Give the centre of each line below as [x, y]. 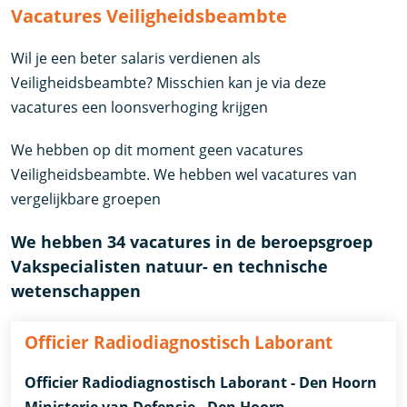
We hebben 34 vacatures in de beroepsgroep [192, 242]
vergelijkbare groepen [86, 199]
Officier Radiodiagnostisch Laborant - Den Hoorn [201, 383]
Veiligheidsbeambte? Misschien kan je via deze [169, 83]
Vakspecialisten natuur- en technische [170, 267]
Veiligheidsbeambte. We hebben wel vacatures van [184, 175]
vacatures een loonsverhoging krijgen [140, 108]
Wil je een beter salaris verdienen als [136, 59]
